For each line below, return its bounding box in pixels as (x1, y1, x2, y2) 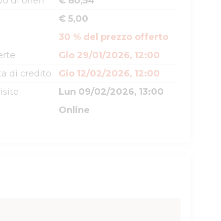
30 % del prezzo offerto (59, 32, 168, 42)
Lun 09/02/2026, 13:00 (59, 86, 164, 97)
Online (59, 105, 90, 115)
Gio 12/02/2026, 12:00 (59, 68, 160, 79)
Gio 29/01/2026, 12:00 (59, 50, 160, 61)
